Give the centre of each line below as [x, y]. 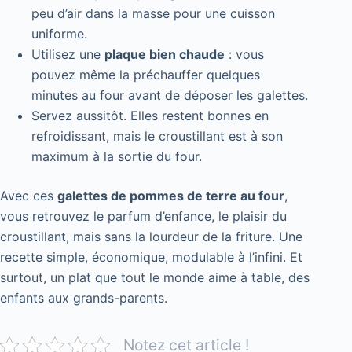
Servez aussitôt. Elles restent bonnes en [150, 116]
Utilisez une [68, 55]
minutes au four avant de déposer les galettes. [170, 95]
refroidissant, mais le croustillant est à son [157, 136]
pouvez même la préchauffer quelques [146, 75]
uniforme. [59, 34]
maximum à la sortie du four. [117, 157]
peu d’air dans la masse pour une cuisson [153, 14]
